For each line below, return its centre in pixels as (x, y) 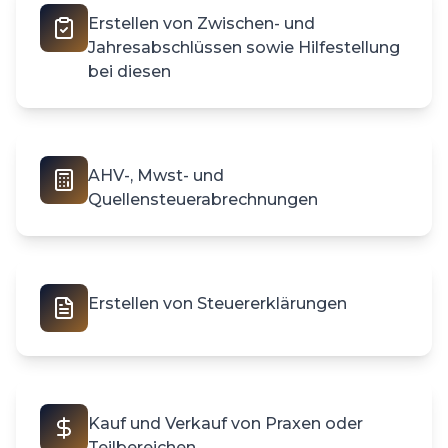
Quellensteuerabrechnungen (203, 199)
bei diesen (129, 71)
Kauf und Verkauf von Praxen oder (225, 423)
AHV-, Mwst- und (156, 175)
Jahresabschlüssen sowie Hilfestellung (244, 47)
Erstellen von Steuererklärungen (217, 303)
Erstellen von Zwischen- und (201, 23)
